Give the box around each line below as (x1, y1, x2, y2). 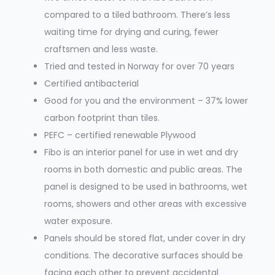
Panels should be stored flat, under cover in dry (44, 231, 246, 244)
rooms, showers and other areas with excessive (44, 197, 247, 210)
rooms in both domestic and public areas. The (44, 163, 242, 176)
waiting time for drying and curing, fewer (44, 25, 219, 38)
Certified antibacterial (44, 77, 139, 90)
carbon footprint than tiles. (44, 111, 160, 124)
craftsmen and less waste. (44, 42, 158, 55)
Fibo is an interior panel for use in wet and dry (44, 145, 238, 158)
